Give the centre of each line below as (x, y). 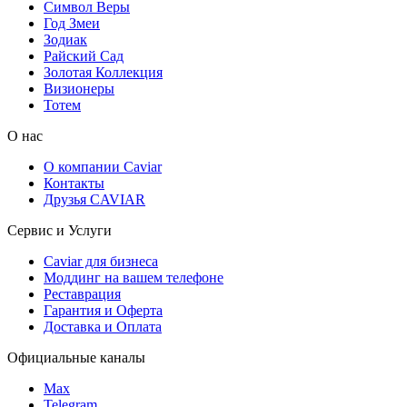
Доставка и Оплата (103, 326)
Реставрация (82, 293)
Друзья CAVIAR (94, 199)
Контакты (74, 183)
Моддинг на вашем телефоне (134, 277)
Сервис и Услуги (60, 230)
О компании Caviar (103, 166)
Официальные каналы (76, 357)
